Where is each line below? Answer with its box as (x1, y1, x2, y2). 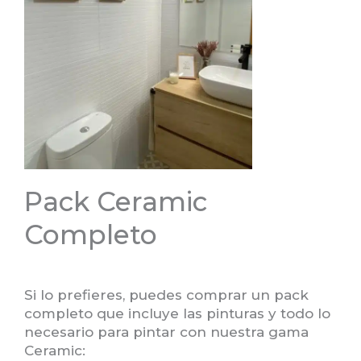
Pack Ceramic (24, 185, 207, 218)
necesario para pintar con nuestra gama (24, 323, 309, 340)
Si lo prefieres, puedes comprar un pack (24, 286, 309, 303)
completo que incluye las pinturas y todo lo (24, 305, 330, 322)
